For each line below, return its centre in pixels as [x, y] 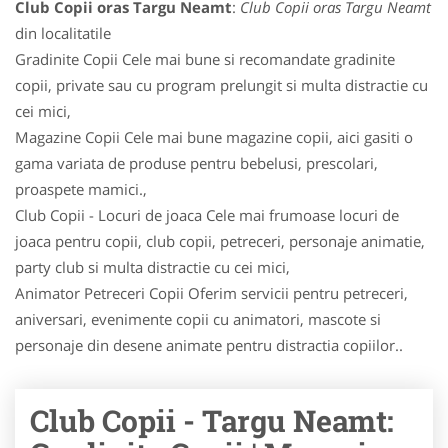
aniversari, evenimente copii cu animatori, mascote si [198, 319]
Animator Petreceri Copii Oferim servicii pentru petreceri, [211, 293]
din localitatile [63, 33]
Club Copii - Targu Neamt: [212, 420]
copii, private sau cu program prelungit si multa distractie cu [221, 85]
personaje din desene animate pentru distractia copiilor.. [209, 345]
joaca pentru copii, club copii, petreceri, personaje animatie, [220, 241]
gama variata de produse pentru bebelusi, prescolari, [196, 163]
